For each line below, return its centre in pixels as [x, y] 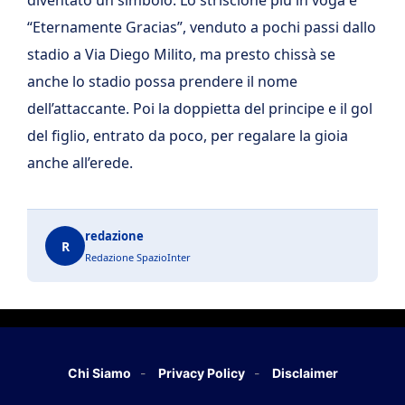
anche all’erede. [80, 163]
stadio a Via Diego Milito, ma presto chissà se [181, 54]
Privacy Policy [201, 373]
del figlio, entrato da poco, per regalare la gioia [188, 136]
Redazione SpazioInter [138, 257]
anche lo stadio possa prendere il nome [162, 81]
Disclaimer [305, 373]
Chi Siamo [99, 373]
